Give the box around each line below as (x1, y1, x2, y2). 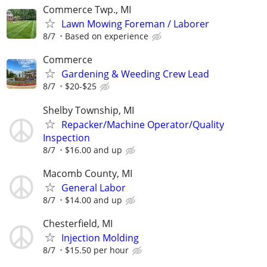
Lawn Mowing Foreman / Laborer (61, 17, 209, 31)
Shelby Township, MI (43, 103, 134, 117)
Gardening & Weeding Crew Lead (61, 67, 209, 81)
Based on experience (65, 30, 148, 42)
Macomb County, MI (43, 166, 132, 180)
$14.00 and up (65, 194, 122, 206)
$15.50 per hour (65, 244, 129, 256)
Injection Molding (61, 231, 139, 244)
